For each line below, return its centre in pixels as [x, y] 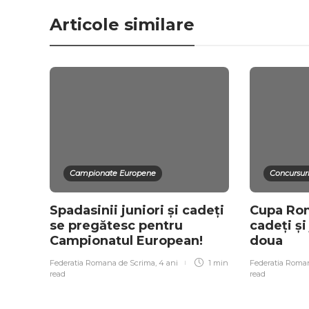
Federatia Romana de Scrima [102, 263]
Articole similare [122, 25]
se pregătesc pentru [116, 226]
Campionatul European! [128, 241]
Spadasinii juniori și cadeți [137, 211]
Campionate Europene [113, 173]
